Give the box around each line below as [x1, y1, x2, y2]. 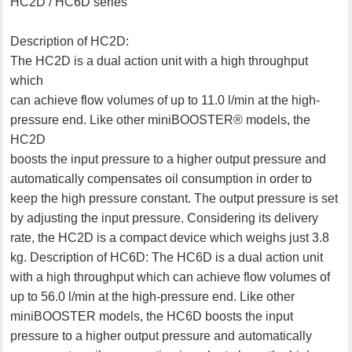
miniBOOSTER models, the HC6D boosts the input [10, 309, 294, 323]
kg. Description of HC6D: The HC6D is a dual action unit [10, 250, 324, 264]
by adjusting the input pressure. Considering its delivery [10, 211, 319, 225]
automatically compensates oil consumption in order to [10, 171, 313, 185]
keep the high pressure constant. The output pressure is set [10, 191, 339, 205]
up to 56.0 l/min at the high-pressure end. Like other [10, 289, 295, 303]
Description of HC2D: [10, 34, 133, 48]
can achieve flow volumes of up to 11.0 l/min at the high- [10, 93, 321, 107]
